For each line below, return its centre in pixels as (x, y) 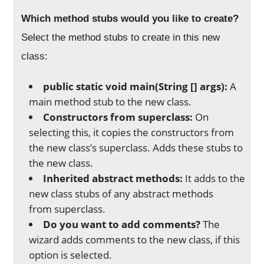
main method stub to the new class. (110, 101)
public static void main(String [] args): (136, 86)
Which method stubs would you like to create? (130, 18)
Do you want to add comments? (123, 224)
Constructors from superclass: (118, 117)
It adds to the (214, 178)
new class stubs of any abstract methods (121, 193)
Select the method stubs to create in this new (121, 37)
